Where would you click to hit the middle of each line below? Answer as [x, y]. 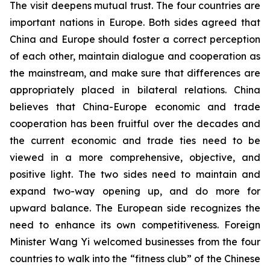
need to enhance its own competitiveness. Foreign [135, 225]
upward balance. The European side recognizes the [135, 208]
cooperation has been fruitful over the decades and [135, 124]
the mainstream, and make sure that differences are [135, 73]
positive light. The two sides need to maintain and [135, 174]
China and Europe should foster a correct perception [135, 39]
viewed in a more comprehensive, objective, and [135, 158]
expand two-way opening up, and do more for [135, 191]
